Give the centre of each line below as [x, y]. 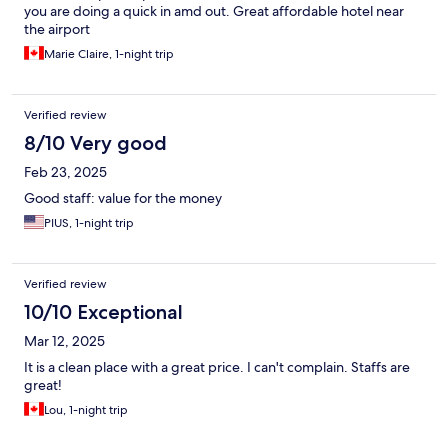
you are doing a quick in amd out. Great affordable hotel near [214, 11]
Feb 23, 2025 [65, 172]
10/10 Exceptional [103, 312]
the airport [57, 29]
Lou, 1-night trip [86, 410]
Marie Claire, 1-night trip [109, 54]
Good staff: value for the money [123, 198]
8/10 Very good [95, 143]
